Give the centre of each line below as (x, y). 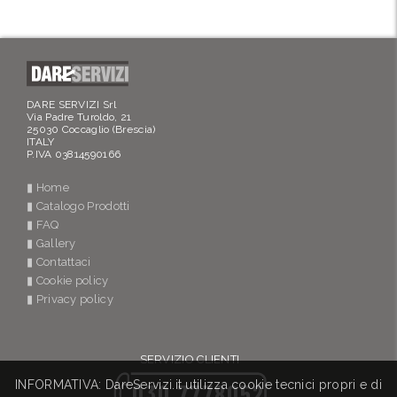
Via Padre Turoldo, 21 (79, 117)
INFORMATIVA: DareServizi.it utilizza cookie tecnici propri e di (198, 385)
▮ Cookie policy (68, 280)
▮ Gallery (51, 243)
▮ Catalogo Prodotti (78, 206)
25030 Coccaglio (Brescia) (91, 129)
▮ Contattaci (59, 262)
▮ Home (48, 187)
